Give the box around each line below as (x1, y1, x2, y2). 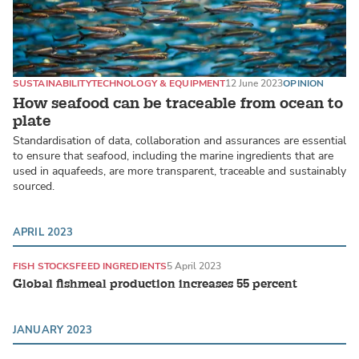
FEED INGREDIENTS (75, 260, 167, 273)
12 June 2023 (225, 77, 284, 91)
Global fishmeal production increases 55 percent (13, 276, 297, 292)
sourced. (13, 179, 54, 195)
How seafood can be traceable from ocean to (13, 94, 343, 114)
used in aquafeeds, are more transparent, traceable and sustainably (13, 163, 346, 179)
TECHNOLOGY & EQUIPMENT (91, 77, 226, 91)
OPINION (283, 77, 325, 91)
